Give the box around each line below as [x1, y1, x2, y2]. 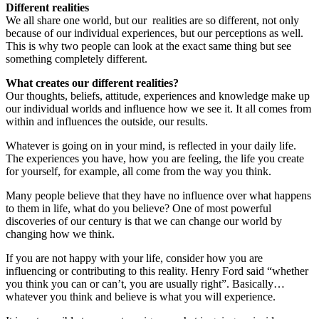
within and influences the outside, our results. [6, 115, 208, 127]
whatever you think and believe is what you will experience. [6, 290, 276, 303]
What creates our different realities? [6, 76, 179, 89]
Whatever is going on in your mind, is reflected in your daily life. [6, 139, 296, 152]
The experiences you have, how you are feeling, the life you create [6, 152, 304, 164]
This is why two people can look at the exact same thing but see [6, 39, 291, 52]
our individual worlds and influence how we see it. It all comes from [6, 102, 311, 115]
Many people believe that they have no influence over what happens [6, 189, 311, 202]
